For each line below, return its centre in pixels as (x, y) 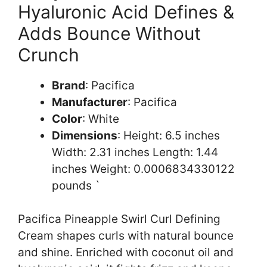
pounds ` (76, 185)
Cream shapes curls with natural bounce (126, 236)
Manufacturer (90, 102)
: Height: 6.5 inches (169, 135)
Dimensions (85, 135)
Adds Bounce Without (109, 33)
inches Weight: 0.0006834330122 (143, 169)
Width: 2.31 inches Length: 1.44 (135, 152)
